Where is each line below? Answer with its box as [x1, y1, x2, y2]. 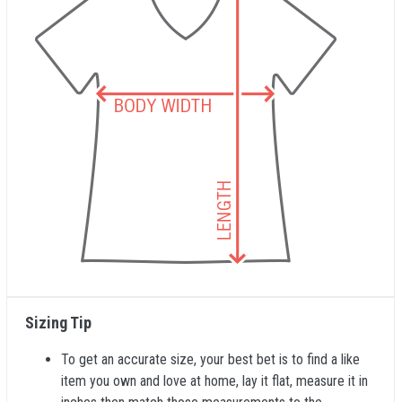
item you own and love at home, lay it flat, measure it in [61, 372, 368, 389]
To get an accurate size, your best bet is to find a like [61, 351, 360, 368]
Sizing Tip [25, 313, 92, 332]
